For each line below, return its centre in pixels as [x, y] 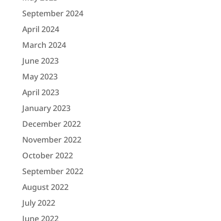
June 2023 [40, 61]
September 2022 [53, 171]
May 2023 [40, 76]
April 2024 [40, 29]
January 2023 [46, 108]
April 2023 [40, 92]
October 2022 [47, 155]
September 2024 [53, 13]
